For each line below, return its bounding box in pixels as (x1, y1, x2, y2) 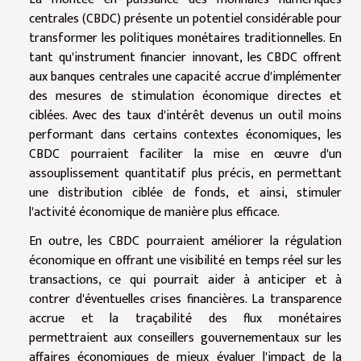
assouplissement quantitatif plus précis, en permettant (29, 162, 342, 185)
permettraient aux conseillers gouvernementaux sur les (29, 326, 342, 349)
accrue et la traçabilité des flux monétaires (29, 307, 342, 330)
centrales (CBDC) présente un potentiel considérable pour (29, 7, 342, 30)
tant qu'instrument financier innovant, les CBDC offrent (29, 46, 342, 68)
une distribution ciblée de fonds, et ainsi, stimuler (29, 181, 342, 204)
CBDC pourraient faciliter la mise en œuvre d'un (29, 143, 342, 165)
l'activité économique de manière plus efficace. (29, 201, 280, 223)
